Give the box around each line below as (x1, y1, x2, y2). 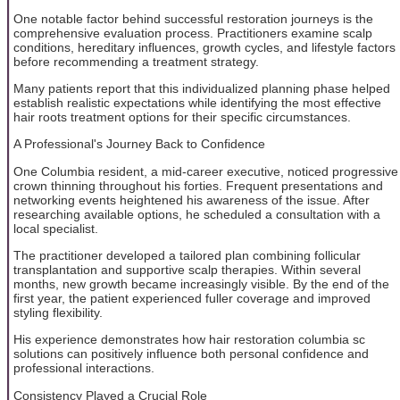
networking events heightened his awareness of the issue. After (13, 192, 370, 207)
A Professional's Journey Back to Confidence (13, 137, 265, 152)
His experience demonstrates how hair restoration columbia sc (13, 332, 365, 347)
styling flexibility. (13, 305, 103, 321)
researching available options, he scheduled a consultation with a (13, 206, 380, 221)
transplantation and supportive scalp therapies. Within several (13, 262, 361, 278)
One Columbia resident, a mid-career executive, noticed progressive (13, 163, 398, 179)
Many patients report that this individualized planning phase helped (13, 80, 390, 96)
